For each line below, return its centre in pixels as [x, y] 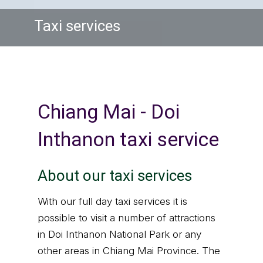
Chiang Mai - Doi [109, 112]
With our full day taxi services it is [112, 201]
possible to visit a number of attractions [127, 218]
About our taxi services [115, 176]
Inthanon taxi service [128, 139]
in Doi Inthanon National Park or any [119, 234]
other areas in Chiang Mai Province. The [129, 251]
